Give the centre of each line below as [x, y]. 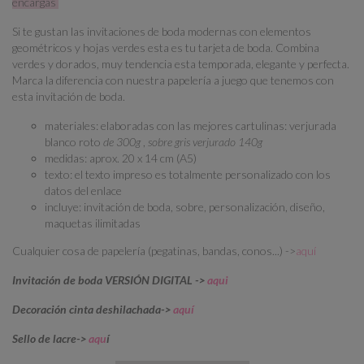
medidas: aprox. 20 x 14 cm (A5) [121, 158]
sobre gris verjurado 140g [205, 141]
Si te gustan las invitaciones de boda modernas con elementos [162, 31]
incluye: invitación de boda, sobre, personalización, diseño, [185, 206]
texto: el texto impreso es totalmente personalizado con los [188, 174]
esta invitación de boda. [70, 96]
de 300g [121, 141]
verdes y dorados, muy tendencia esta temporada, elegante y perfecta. [181, 63]
